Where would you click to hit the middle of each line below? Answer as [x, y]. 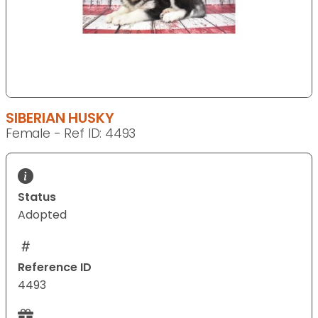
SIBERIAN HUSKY [60, 118]
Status [37, 197]
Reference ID [55, 268]
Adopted [42, 215]
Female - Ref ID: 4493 [71, 134]
